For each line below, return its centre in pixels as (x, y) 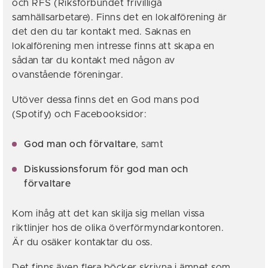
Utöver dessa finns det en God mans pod (106, 100)
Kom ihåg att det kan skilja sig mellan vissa (108, 214)
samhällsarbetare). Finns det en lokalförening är (119, 17)
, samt (150, 144)
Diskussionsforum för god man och (106, 169)
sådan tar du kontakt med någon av (94, 60)
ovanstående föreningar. (68, 75)
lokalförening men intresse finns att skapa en (113, 46)
